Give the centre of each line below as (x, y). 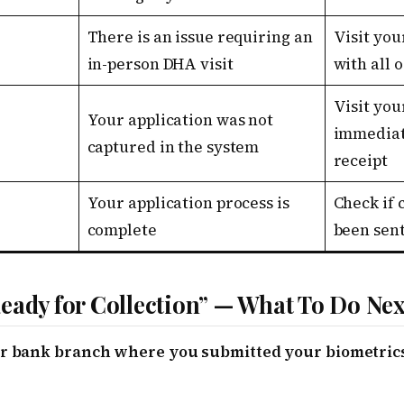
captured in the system (173, 147)
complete (122, 230)
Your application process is (188, 203)
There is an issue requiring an (200, 37)
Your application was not (180, 120)
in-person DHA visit (160, 64)
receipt (360, 161)
